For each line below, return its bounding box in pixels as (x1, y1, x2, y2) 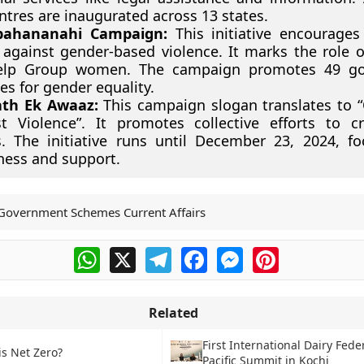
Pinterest (278, 245, 335, 262)
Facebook (206, 245, 266, 262)
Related (148, 304, 198, 322)
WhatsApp (99, 245, 163, 262)
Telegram (171, 245, 229, 262)
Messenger (242, 245, 312, 262)
